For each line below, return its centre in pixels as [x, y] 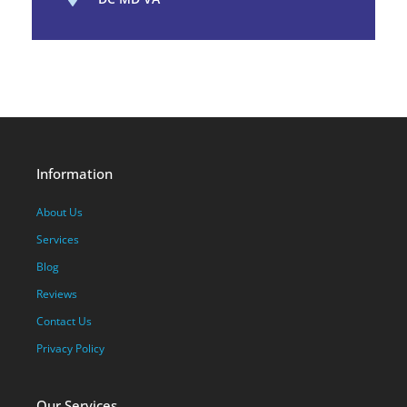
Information [74, 174]
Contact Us [64, 321]
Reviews [57, 294]
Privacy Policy [70, 348]
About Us [60, 212]
